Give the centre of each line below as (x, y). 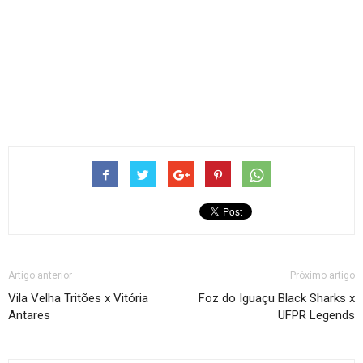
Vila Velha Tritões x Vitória (78, 298)
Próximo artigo (322, 275)
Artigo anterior (40, 275)
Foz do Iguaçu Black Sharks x (277, 298)
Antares (29, 315)
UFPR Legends (316, 315)
